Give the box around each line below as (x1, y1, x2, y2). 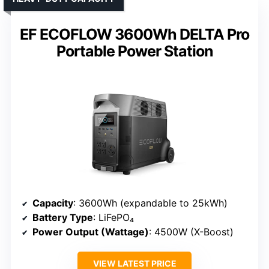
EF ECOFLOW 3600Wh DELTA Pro (20, 25, 249, 43)
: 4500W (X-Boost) (149, 225, 234, 238)
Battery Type (32, 211, 93, 223)
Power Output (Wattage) (32, 225, 149, 238)
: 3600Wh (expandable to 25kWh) (73, 196, 228, 209)
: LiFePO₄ (93, 211, 134, 223)
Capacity (32, 196, 73, 209)
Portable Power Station (56, 41, 213, 60)
